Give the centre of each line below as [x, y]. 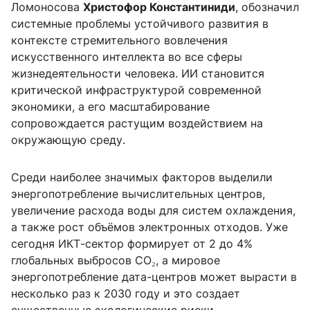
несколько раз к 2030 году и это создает [126, 294]
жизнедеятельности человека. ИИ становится [138, 74]
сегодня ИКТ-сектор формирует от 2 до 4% [132, 244]
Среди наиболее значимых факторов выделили [142, 177]
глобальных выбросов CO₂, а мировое [116, 261]
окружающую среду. [68, 140]
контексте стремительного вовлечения [119, 40]
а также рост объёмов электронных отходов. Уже [149, 227]
